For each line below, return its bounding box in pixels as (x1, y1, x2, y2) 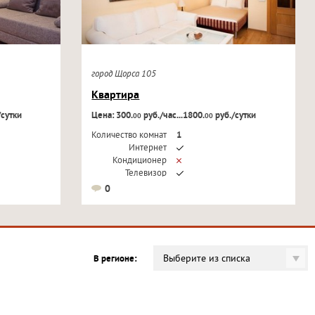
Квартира (91, 89, 140, 103)
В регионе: (94, 254, 136, 265)
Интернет (129, 143, 167, 154)
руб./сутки (213, 110, 257, 122)
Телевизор (125, 168, 167, 179)
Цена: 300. (91, 110, 134, 122)
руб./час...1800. (141, 110, 205, 122)
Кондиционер (112, 155, 167, 167)
